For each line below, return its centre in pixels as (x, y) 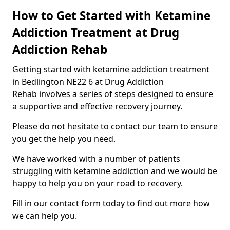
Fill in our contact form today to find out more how (111, 203)
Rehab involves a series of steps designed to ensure (113, 94)
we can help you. (45, 216)
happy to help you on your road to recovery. (98, 183)
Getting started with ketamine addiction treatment (111, 69)
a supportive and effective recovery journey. (97, 106)
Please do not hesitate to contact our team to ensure (115, 126)
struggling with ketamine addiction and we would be (115, 171)
